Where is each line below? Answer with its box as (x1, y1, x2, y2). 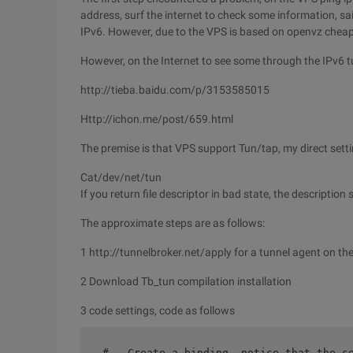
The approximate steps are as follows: (80, 217, 265, 229)
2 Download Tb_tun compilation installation (80, 275, 292, 288)
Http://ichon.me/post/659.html (80, 113, 233, 125)
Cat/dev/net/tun (80, 171, 162, 184)
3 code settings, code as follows (80, 304, 254, 317)
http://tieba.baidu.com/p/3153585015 (80, 84, 269, 96)
